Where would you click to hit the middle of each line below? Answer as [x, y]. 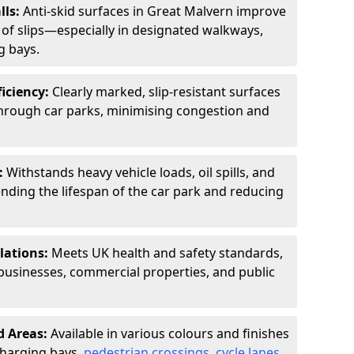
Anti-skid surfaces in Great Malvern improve [154, 11]
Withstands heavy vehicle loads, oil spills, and [141, 172]
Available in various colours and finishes [170, 333]
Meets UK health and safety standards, [167, 253]
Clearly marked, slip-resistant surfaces [166, 92]
